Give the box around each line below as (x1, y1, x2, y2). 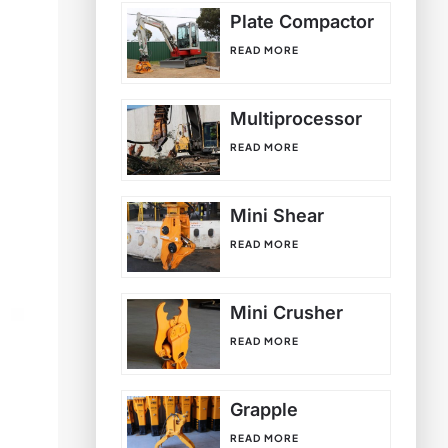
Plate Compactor (230, 11, 375, 33)
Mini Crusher (230, 302, 344, 324)
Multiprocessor (230, 108, 363, 130)
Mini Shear (230, 205, 325, 227)
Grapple (230, 399, 299, 421)
